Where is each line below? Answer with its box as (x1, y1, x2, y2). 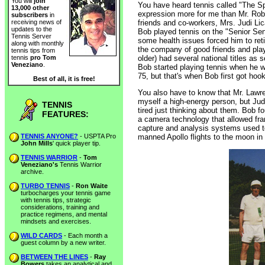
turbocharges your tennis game (21, 189, 111, 196)
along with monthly (11, 40, 64, 47)
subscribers (11, 11, 48, 19)
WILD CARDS (21, 232, 62, 239)
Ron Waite (76, 182, 108, 189)
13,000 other (11, 4, 49, 12)
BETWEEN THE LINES (21, 253, 88, 260)
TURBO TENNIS (21, 182, 70, 189)
